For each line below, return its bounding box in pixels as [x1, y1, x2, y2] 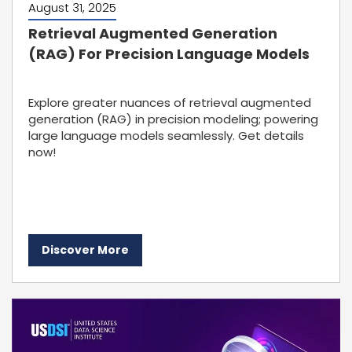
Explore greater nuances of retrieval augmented [28, 94, 311, 111]
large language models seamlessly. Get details [28, 127, 304, 144]
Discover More [42, 242, 129, 258]
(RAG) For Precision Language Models [28, 44, 310, 64]
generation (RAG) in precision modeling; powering [28, 111, 318, 127]
